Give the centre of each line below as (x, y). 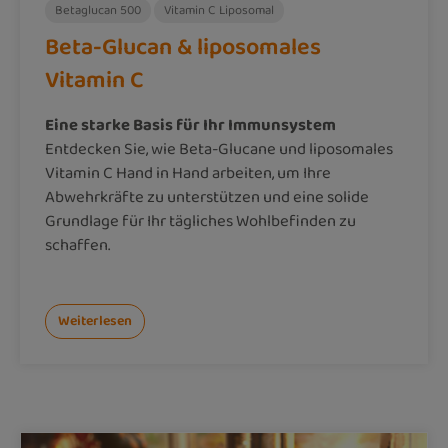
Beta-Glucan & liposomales (183, 47)
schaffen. (77, 245)
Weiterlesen (95, 321)
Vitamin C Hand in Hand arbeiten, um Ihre (188, 173)
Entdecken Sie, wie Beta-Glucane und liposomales (219, 149)
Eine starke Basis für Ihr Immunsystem (190, 125)
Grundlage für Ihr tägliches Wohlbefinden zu (200, 221)
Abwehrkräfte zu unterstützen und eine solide (207, 197)
